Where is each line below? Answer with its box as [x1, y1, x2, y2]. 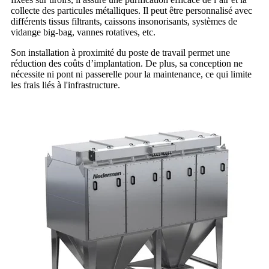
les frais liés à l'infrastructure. [11, 79, 120, 90]
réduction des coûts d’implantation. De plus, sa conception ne [11, 58, 243, 68]
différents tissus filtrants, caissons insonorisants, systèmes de [11, 16, 237, 26]
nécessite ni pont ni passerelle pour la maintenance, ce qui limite [11, 68, 252, 79]
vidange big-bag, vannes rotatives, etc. [11, 26, 156, 37]
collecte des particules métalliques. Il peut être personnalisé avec [11, 5, 252, 16]
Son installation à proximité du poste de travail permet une [11, 47, 230, 58]
